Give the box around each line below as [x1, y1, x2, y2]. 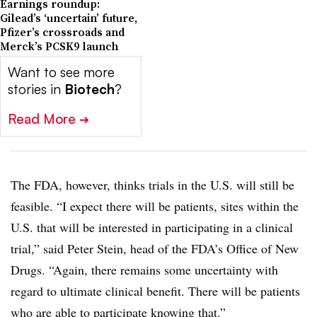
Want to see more [8, 64, 115, 81]
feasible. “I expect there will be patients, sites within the [11, 197, 299, 215]
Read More [8, 110, 79, 128]
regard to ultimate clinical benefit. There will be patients [11, 282, 300, 300]
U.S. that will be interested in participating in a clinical [11, 219, 293, 236]
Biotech [64, 81, 115, 98]
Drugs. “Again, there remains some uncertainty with [11, 261, 278, 279]
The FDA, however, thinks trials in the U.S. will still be [11, 176, 294, 194]
